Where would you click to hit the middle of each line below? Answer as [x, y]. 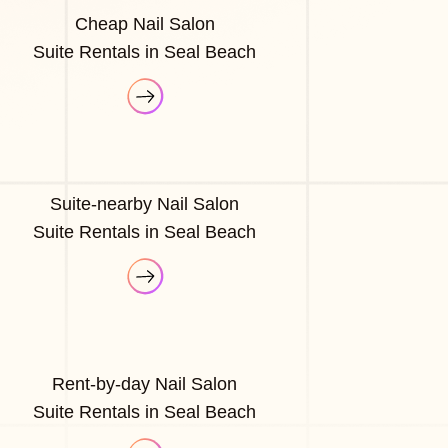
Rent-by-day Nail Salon [145, 383]
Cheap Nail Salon [144, 23]
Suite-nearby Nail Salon [145, 203]
